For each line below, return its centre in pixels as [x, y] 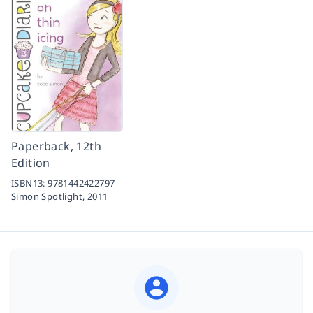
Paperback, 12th [57, 146]
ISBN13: [30, 183]
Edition [31, 163]
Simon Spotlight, [49, 197]
